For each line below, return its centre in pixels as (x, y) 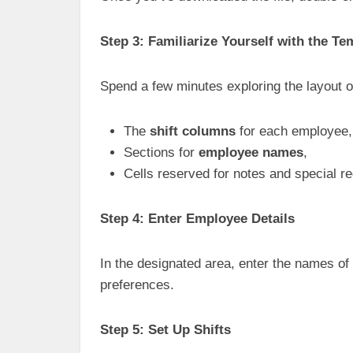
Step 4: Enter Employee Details (197, 219)
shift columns (193, 131)
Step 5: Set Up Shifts (165, 330)
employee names (251, 152)
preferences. (137, 285)
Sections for (161, 152)
